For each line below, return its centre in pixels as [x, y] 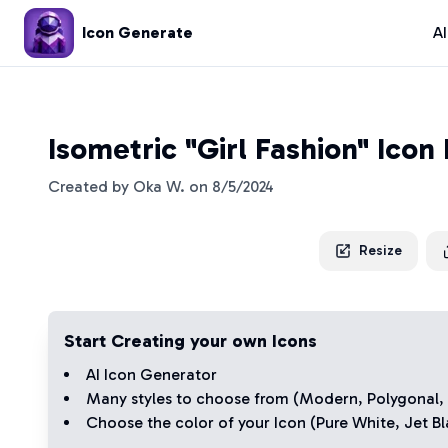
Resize [380, 250]
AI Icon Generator [151, 374]
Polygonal [403, 398]
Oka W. [159, 186]
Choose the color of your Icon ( [201, 422]
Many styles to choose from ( [192, 398]
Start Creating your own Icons [190, 341]
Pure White [355, 422]
